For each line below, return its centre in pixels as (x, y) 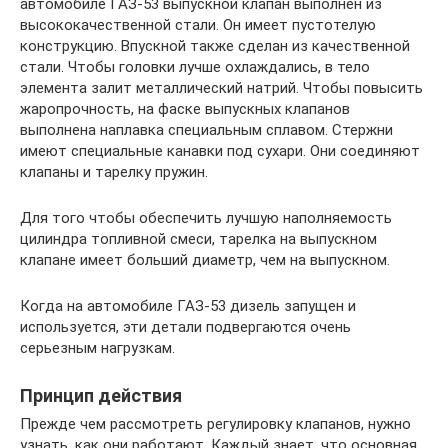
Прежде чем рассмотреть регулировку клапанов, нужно (215, 424)
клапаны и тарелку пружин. (114, 172)
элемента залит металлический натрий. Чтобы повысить (221, 88)
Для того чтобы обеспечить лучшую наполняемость (206, 218)
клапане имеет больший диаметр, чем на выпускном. (205, 260)
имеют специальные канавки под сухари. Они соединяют (220, 151)
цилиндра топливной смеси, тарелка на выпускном (198, 239)
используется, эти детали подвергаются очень (185, 327)
